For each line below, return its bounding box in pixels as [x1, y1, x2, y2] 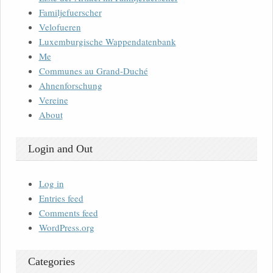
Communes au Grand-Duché [38, 65, 148, 77]
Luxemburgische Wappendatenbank [38, 35, 176, 48]
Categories [28, 255, 75, 268]
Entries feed [38, 192, 83, 205]
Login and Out [28, 143, 93, 155]
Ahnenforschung [38, 79, 102, 92]
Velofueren [38, 21, 81, 34]
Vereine [38, 94, 68, 107]
